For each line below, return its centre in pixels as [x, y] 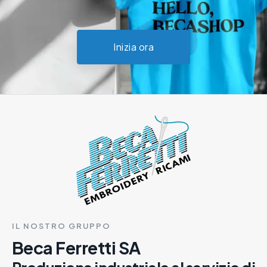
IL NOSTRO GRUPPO [61, 226]
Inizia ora [133, 46]
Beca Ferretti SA [76, 247]
